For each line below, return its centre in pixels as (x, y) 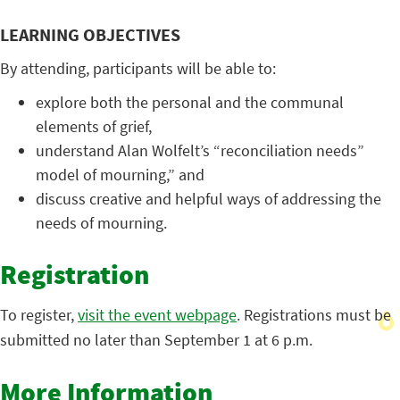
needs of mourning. (101, 222)
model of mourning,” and (120, 174)
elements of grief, (94, 126)
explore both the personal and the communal (190, 102)
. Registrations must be (314, 314)
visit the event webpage (157, 314)
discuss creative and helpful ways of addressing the (208, 198)
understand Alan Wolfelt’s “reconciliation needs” (200, 150)
